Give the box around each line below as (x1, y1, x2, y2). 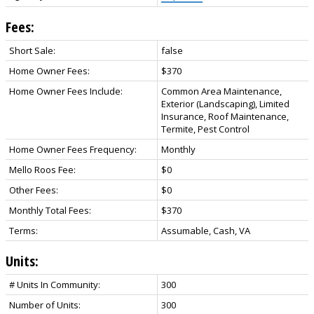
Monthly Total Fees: (9, 203, 91, 217)
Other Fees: (9, 183, 58, 196)
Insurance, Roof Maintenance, (161, 109, 289, 123)
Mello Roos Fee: (9, 163, 76, 176)
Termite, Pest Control (161, 122, 250, 135)
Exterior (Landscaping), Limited (161, 97, 289, 110)
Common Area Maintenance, (161, 84, 282, 97)
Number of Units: (9, 298, 81, 311)
